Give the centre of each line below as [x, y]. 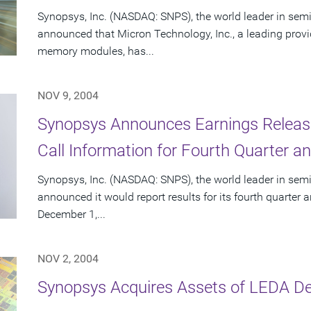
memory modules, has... [96, 51]
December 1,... [72, 215]
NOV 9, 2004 [68, 96]
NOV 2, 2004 [68, 259]
